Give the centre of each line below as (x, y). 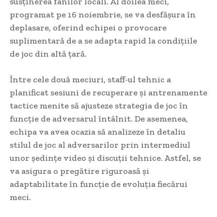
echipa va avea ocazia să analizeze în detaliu (98, 132)
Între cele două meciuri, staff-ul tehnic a (90, 80)
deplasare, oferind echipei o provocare (88, 28)
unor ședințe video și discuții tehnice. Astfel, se (105, 158)
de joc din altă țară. (48, 54)
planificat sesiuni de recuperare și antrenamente (108, 93)
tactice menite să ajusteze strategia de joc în (99, 106)
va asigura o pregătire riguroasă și (79, 171)
